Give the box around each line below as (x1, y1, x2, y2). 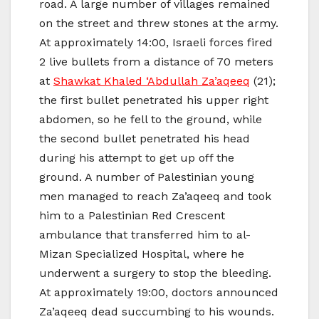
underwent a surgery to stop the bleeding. (39, 266, 271, 281)
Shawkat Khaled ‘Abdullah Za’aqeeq (53, 74, 250, 88)
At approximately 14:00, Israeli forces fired (39, 36, 273, 50)
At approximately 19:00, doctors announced (39, 286, 278, 300)
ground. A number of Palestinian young (39, 170, 254, 184)
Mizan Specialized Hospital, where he (39, 247, 244, 261)
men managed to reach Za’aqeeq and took (39, 189, 271, 204)
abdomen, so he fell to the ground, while (39, 113, 262, 127)
